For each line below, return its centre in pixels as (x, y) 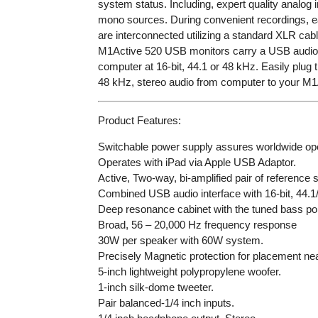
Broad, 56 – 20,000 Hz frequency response (197, 224)
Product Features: (139, 120)
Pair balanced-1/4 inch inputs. (166, 302)
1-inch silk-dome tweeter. (155, 287)
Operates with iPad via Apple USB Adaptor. (197, 162)
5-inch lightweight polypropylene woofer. (189, 271)
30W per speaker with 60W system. (180, 240)
